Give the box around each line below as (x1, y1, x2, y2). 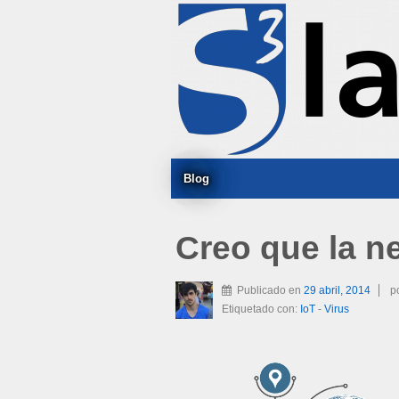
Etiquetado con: (222, 302, 300, 315)
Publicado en (237, 283, 304, 297)
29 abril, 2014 (304, 283, 370, 297)
